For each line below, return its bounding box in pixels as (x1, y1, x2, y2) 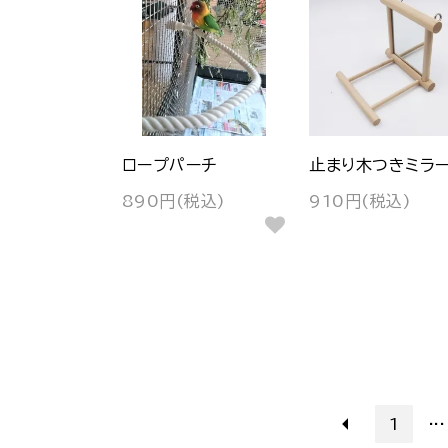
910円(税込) (309, 193, 412, 210)
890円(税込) (122, 193, 226, 210)
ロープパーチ (122, 156, 217, 173)
